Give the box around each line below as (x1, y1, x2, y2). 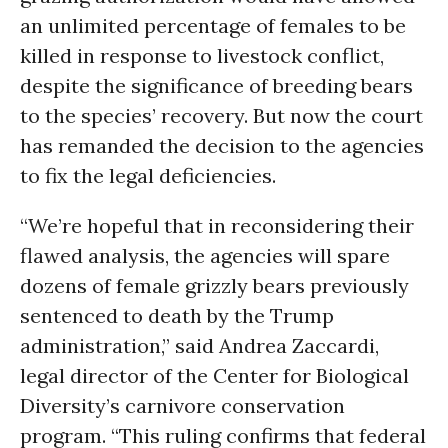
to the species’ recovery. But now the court (20, 103, 423, 128)
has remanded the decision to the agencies (20, 133, 424, 158)
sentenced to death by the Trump (20, 303, 334, 328)
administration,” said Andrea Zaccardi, (20, 333, 379, 358)
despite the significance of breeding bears (20, 73, 413, 98)
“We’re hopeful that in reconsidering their (20, 213, 414, 238)
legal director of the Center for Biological (20, 363, 409, 388)
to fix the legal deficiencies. (20, 163, 276, 188)
